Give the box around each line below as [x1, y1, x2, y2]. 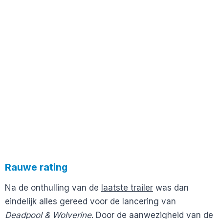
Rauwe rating [5, 161, 67, 173]
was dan [153, 182, 189, 193]
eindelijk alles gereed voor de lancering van [5, 196, 176, 206]
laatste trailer [101, 182, 153, 193]
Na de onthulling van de [5, 182, 101, 193]
